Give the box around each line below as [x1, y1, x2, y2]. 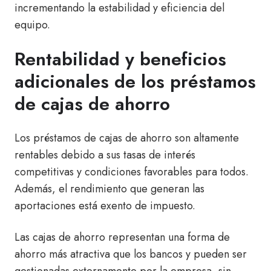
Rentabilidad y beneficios [15, 45, 226, 72]
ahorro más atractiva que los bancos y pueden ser [15, 246, 247, 262]
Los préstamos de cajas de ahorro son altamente [15, 129, 239, 146]
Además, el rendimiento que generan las [15, 180, 204, 197]
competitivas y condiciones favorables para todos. [15, 163, 249, 180]
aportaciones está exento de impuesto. [15, 197, 195, 214]
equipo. [15, 16, 50, 33]
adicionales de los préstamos [15, 68, 256, 94]
